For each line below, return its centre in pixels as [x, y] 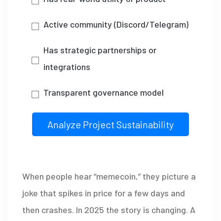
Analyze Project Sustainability [110, 125]
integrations [67, 67]
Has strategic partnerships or [100, 50]
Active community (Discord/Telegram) [116, 24]
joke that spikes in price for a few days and [104, 193]
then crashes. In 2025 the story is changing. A [109, 210]
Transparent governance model [104, 92]
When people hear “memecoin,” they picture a [109, 176]
